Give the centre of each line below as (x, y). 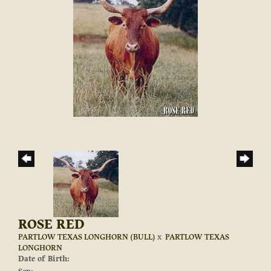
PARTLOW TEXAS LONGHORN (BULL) (87, 237)
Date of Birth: (44, 259)
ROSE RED (51, 224)
